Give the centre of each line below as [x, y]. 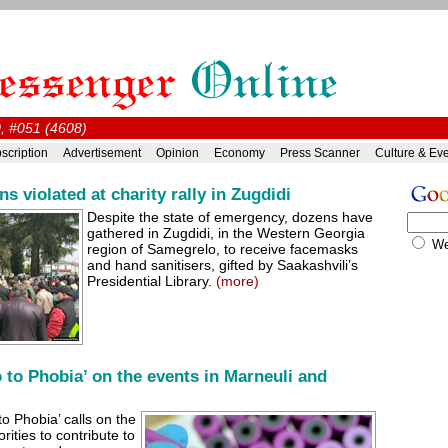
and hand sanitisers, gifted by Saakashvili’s [222, 265]
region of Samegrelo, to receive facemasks [222, 249]
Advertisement [101, 153]
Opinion [177, 153]
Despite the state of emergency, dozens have [230, 217]
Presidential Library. [151, 281]
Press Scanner [319, 153]
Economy [239, 153]
